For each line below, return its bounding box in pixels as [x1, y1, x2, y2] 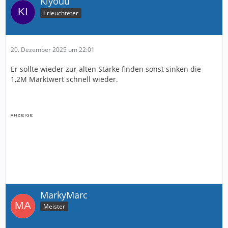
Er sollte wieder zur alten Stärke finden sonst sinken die [11, 64, 201, 74]
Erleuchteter [43, 8, 78, 17]
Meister [43, 202, 65, 211]
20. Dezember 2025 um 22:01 [11, 45, 95, 54]
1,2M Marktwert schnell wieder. [11, 74, 118, 84]
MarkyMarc [40, 188, 88, 201]
